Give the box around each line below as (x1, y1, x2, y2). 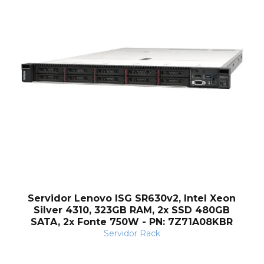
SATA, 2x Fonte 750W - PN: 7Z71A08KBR (31, 216, 233, 228)
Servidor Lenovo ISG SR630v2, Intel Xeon (28, 193, 236, 204)
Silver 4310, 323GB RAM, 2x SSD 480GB (34, 204, 230, 216)
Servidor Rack (103, 228, 160, 239)
